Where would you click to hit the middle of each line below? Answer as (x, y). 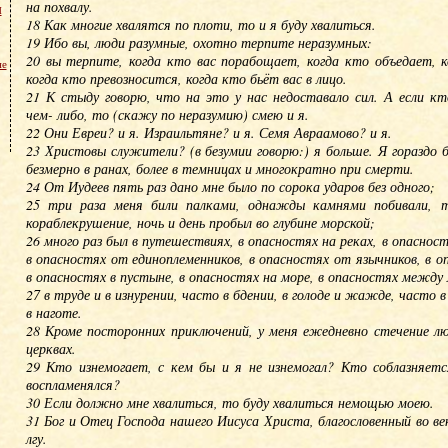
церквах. (50, 348)
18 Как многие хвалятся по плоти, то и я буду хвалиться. (200, 24)
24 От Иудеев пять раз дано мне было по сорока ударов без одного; (230, 186)
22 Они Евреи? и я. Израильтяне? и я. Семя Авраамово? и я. (208, 132)
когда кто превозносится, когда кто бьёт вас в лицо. (186, 78)
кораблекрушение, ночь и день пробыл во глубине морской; (200, 222)
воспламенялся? (72, 384)
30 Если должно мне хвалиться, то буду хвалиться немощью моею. (229, 402)
